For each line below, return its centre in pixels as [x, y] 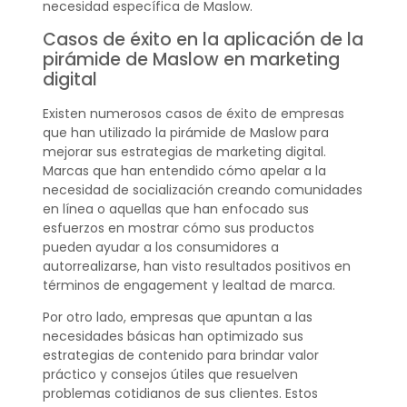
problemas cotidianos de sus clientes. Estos [180, 394]
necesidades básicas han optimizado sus [173, 337]
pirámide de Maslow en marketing [191, 59]
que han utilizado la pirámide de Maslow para [185, 132]
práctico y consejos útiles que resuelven [170, 375]
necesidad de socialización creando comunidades [202, 189]
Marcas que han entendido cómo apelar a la [184, 170]
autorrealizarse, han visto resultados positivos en [196, 266]
